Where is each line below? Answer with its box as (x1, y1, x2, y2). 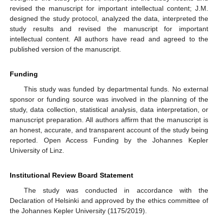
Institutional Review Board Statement (10, 171, 133, 179)
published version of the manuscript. (10, 45, 121, 53)
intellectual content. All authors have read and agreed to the (10, 35, 208, 43)
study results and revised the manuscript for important (10, 24, 208, 33)
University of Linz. (10, 146, 64, 154)
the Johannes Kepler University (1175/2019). (10, 206, 147, 215)
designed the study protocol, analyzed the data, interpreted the (10, 14, 208, 22)
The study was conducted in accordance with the (23, 186, 208, 194)
